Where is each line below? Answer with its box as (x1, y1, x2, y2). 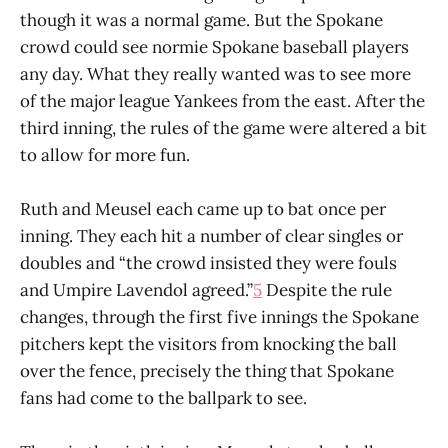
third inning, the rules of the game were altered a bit (20, 116, 427, 139)
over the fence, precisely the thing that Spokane (20, 359, 394, 382)
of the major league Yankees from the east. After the (20, 89, 425, 112)
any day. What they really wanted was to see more (20, 62, 411, 85)
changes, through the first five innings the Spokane (20, 305, 419, 328)
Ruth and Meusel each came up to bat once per (20, 197, 386, 220)
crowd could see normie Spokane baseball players (20, 35, 409, 58)
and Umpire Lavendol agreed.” (20, 278, 253, 301)
